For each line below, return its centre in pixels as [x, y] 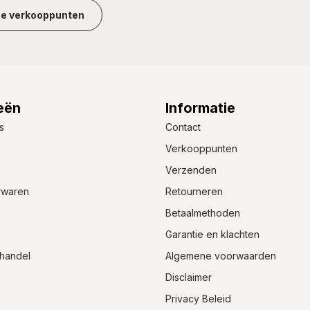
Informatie [200, 108]
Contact [183, 127]
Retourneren [194, 191]
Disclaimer [189, 277]
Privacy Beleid [198, 298]
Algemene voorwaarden [221, 255]
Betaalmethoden [203, 212]
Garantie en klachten [212, 234]
